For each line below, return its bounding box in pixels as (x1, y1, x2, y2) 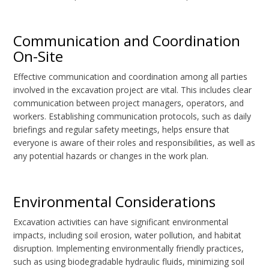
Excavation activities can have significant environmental (13, 216, 229, 228)
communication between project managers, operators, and (13, 97, 244, 109)
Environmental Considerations (13, 192, 216, 212)
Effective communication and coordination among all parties (13, 71, 248, 83)
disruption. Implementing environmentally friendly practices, (13, 243, 244, 255)
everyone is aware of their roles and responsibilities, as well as (13, 137, 256, 149)
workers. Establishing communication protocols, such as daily (13, 110, 252, 122)
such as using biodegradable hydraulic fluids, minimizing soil (13, 256, 245, 268)
